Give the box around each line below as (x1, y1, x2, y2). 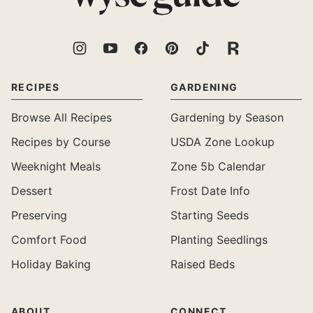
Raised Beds (170, 256, 235, 271)
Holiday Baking (11, 256, 91, 271)
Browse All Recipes (11, 110, 112, 124)
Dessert (11, 183, 52, 198)
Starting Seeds (170, 208, 249, 222)
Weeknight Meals (11, 159, 101, 173)
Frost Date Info (170, 183, 250, 198)
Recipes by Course (11, 134, 110, 149)
